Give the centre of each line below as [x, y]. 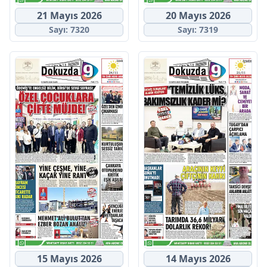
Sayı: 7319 [198, 30]
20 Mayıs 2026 [198, 15]
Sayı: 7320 [69, 30]
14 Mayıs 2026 [198, 259]
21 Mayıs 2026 [69, 15]
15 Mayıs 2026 [69, 259]
